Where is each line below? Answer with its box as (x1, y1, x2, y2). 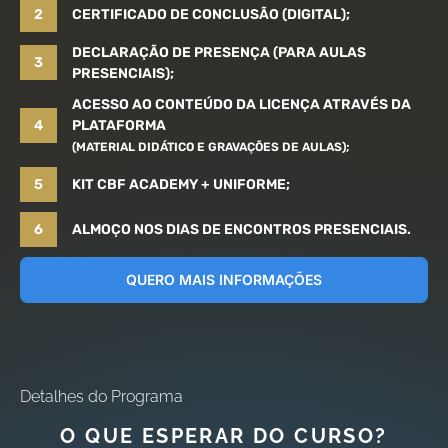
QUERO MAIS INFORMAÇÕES (126, 270, 322, 288)
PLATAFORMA (72, 116, 166, 134)
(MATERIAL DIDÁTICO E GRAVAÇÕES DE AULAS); (72, 139, 350, 154)
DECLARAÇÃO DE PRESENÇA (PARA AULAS (72, 43, 366, 61)
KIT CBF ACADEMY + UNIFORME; (72, 175, 290, 193)
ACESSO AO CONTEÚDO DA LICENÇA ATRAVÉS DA (72, 95, 411, 113)
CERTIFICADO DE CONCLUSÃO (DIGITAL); (72, 5, 350, 23)
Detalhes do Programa (20, 386, 183, 406)
